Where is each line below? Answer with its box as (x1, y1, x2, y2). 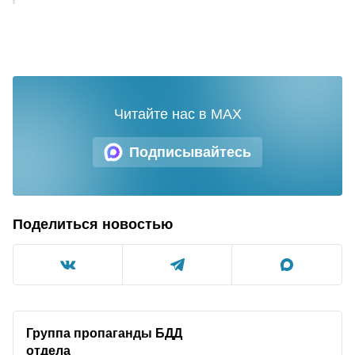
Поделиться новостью (13, 216, 173, 232)
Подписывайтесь (129, 143, 251, 160)
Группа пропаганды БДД (26, 326, 182, 340)
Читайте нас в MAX (113, 106, 242, 122)
